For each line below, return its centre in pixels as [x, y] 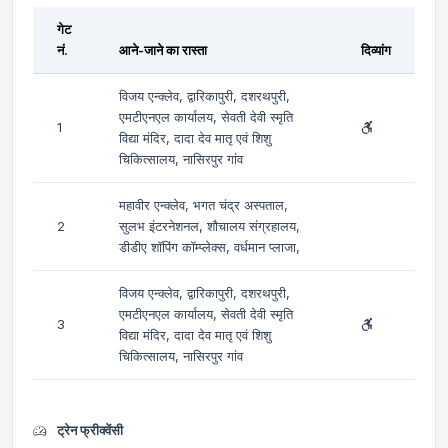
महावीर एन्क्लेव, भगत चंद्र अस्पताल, [203, 204]
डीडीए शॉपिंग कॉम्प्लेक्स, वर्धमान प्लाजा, [209, 246]
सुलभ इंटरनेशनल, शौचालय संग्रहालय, [209, 225]
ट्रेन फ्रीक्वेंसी [88, 429]
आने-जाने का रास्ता [163, 49]
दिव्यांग [376, 49]
